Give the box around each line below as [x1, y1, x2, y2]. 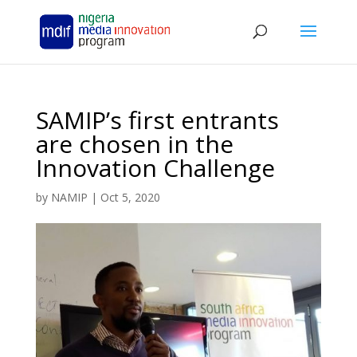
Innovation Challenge [35, 151, 275, 184]
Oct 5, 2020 [100, 190, 160, 205]
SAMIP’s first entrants [35, 104, 279, 136]
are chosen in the [35, 127, 233, 160]
